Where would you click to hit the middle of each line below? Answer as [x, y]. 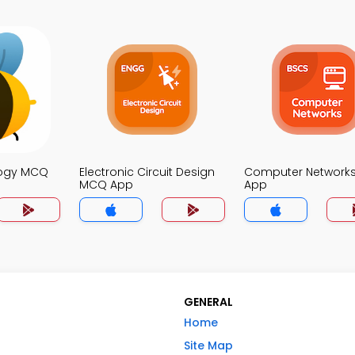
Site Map [208, 345]
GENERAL [208, 302]
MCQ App [106, 185]
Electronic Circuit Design [147, 172]
